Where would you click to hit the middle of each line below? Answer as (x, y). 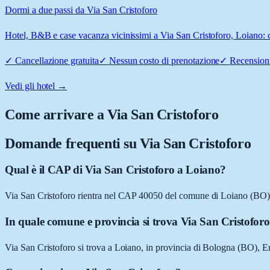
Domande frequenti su (72, 143)
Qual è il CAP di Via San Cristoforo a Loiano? (115, 170)
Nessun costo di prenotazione (164, 60)
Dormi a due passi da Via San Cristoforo (81, 10)
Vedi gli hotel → (36, 86)
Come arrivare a (56, 114)
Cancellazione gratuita (57, 60)
